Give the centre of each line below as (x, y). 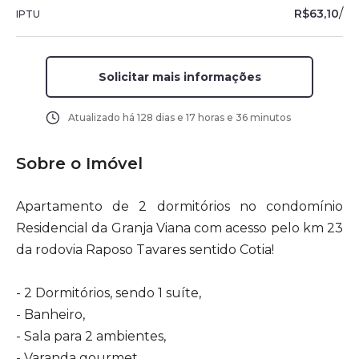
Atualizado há (102, 117)
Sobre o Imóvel (79, 163)
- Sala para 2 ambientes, (91, 336)
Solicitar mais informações (179, 77)
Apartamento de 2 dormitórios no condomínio (179, 206)
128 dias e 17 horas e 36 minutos (214, 117)
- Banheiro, (50, 315)
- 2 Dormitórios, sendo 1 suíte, (109, 293)
